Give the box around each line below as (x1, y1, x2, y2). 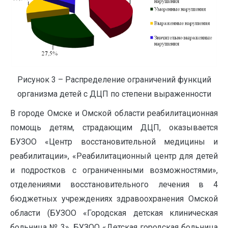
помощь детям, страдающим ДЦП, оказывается (10, 122, 218, 132)
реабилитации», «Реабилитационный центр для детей (10, 151, 218, 161)
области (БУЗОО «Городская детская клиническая (10, 208, 218, 218)
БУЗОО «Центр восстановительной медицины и (10, 136, 218, 147)
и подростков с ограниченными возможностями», (10, 165, 218, 175)
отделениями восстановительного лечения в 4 (10, 179, 218, 189)
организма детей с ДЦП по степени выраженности (17, 89, 211, 99)
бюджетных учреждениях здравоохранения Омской (10, 193, 218, 204)
